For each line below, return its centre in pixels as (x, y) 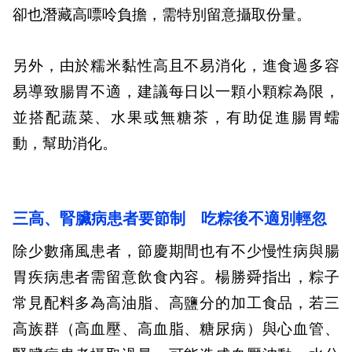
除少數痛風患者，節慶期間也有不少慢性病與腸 (176, 251)
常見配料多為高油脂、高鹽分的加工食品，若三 (176, 303)
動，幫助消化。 (65, 144)
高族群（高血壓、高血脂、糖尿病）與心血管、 (176, 329)
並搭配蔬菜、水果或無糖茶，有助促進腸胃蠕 (176, 118)
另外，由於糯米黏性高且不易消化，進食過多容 (176, 66)
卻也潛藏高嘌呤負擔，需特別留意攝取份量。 (162, 15)
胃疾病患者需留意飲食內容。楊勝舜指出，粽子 (176, 277)
